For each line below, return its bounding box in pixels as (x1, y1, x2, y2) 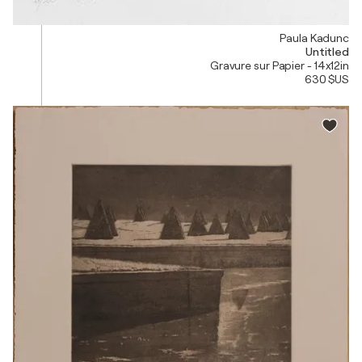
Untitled (305, 45, 349, 59)
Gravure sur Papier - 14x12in (209, 59, 349, 73)
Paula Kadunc (280, 32, 349, 45)
